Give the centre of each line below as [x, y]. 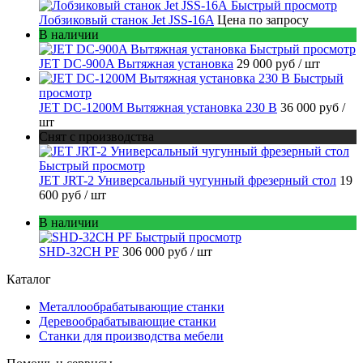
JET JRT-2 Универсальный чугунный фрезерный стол [188, 181]
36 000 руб [311, 108]
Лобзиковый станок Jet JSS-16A [126, 20]
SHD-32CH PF [79, 252]
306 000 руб [156, 252]
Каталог [29, 280]
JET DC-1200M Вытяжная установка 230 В [158, 108]
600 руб [62, 195]
